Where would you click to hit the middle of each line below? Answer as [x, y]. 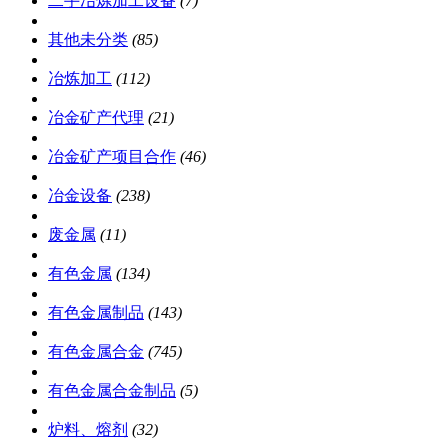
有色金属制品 [96, 312]
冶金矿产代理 [96, 117]
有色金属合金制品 [112, 390]
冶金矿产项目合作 [112, 156]
